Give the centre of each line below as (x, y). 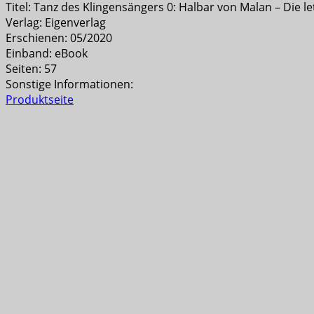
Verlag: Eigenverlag (56, 22)
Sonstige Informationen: (69, 84)
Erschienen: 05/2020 (59, 37)
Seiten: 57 (31, 68)
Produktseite (40, 99)
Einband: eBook (47, 53)
